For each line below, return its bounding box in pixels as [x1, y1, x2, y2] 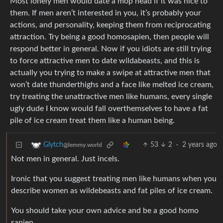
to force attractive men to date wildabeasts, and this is [10, 57, 200, 65]
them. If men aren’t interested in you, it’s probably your [10, 9, 201, 17]
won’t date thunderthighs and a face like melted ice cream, [10, 81, 214, 89]
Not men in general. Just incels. [11, 155, 119, 163]
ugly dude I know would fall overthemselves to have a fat [10, 105, 208, 113]
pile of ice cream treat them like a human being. [10, 116, 175, 125]
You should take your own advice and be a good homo [11, 207, 199, 215]
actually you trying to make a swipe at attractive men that [10, 69, 211, 77]
